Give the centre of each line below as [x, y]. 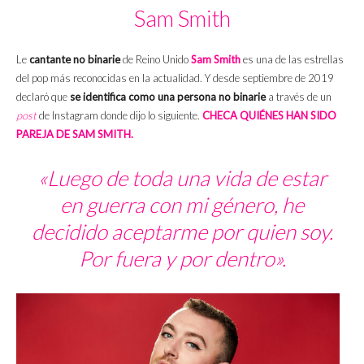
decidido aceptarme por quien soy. [182, 232]
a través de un [300, 97]
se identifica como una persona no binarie [169, 97]
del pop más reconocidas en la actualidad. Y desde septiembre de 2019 [175, 78]
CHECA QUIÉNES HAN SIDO [269, 116]
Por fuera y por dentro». [182, 259]
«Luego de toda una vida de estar [182, 178]
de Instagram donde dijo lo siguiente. [119, 116]
